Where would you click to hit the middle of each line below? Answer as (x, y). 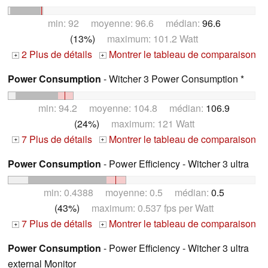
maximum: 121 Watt (147, 123)
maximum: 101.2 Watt (147, 38)
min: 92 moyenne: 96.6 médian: (125, 23)
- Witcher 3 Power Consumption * (173, 78)
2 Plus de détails (56, 54)
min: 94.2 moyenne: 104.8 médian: (122, 108)
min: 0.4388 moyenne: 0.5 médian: (127, 193)
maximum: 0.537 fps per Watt (147, 208)
